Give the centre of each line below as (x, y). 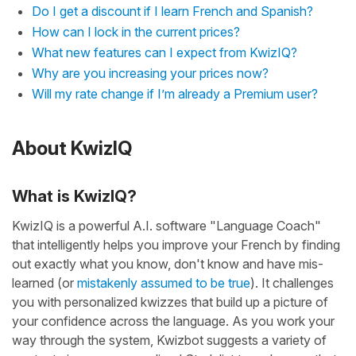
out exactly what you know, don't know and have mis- (168, 263)
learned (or (44, 282)
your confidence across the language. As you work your (173, 321)
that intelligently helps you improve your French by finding (176, 244)
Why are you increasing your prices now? (150, 73)
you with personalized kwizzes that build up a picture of (170, 302)
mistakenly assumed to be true (164, 282)
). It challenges (292, 282)
